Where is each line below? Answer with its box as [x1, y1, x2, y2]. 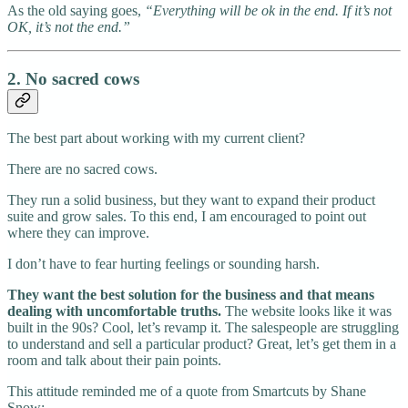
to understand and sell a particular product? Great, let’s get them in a [7, 336, 396, 352]
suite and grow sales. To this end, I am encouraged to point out [7, 209, 366, 225]
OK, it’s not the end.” [7, 18, 130, 35]
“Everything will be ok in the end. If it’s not [145, 2, 392, 18]
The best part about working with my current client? [7, 130, 305, 147]
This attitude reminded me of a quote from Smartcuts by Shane [7, 383, 366, 400]
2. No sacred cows [7, 68, 139, 88]
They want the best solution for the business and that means [7, 287, 374, 303]
